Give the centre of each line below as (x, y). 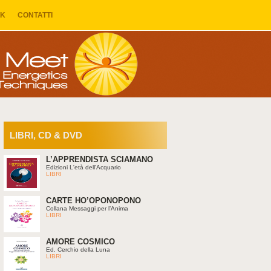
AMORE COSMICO (80, 242)
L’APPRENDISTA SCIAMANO (100, 159)
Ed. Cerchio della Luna (78, 250)
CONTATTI (35, 15)
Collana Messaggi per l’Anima (87, 208)
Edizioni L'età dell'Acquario (83, 167)
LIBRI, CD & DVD (46, 135)
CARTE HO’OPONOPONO (93, 201)
